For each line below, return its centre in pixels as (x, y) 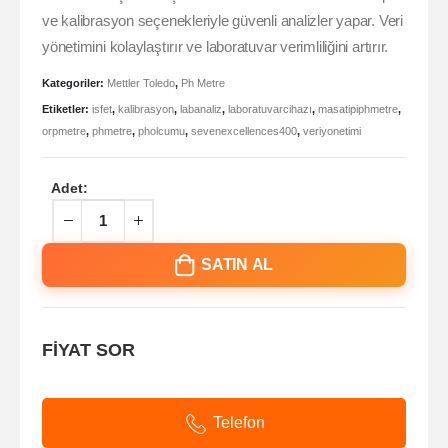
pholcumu (161, 131)
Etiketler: (67, 109)
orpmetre (64, 131)
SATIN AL (237, 265)
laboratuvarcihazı (270, 109)
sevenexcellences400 (244, 131)
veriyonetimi (332, 131)
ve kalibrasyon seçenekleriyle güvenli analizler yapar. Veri (222, 20)
